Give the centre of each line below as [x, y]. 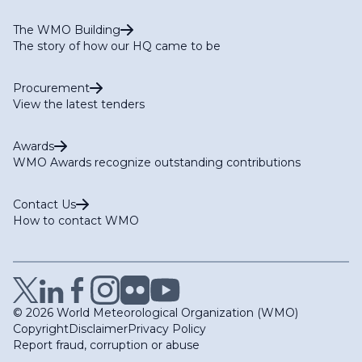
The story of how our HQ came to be [117, 46]
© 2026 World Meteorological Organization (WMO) [156, 313]
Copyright [41, 329]
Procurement [51, 88]
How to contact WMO [76, 221]
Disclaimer [98, 329]
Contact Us [44, 205]
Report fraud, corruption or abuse [106, 345]
